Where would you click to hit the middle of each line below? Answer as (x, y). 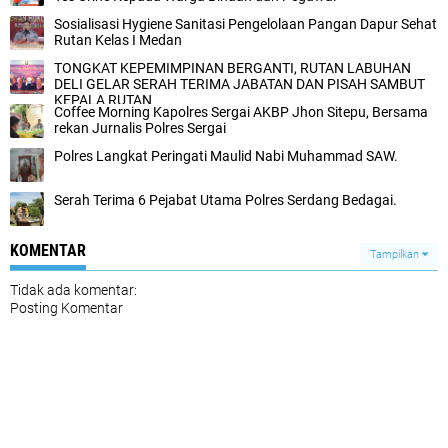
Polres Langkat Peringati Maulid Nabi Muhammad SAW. (226, 156)
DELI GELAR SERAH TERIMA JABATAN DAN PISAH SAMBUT (239, 84)
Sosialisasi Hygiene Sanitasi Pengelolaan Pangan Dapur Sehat (245, 24)
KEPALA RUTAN (103, 100)
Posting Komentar (66, 308)
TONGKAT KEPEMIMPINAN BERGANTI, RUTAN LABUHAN (232, 68)
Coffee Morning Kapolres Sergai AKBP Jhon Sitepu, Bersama (241, 112)
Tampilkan (396, 255)
